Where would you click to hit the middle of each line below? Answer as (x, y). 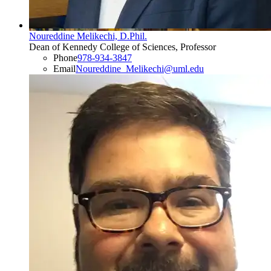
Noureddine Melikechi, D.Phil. (88, 36)
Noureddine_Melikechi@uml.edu (140, 69)
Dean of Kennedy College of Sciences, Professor (122, 47)
